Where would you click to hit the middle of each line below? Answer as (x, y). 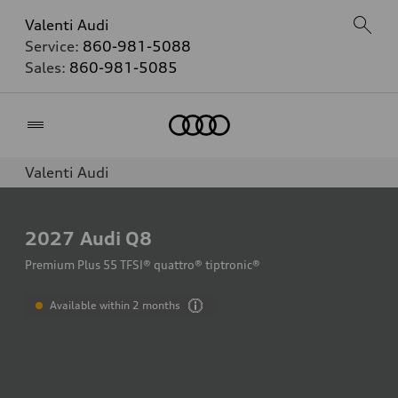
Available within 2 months (115, 305)
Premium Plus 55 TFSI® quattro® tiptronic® (143, 265)
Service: (54, 46)
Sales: (47, 68)
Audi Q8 (116, 238)
